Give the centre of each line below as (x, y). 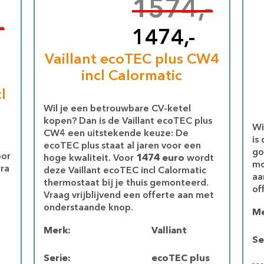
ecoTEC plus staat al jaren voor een (123, 146)
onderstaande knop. (89, 208)
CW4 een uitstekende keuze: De (116, 134)
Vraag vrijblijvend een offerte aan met (129, 196)
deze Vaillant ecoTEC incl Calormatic (125, 171)
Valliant (169, 231)
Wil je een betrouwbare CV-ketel (118, 109)
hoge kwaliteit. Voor (90, 159)
